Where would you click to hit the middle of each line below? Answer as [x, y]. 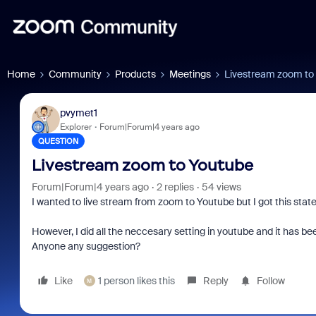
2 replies [175, 187]
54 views [221, 187]
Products [135, 74]
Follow [271, 281]
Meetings [190, 74]
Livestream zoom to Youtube [142, 165]
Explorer [75, 127]
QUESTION [58, 141]
